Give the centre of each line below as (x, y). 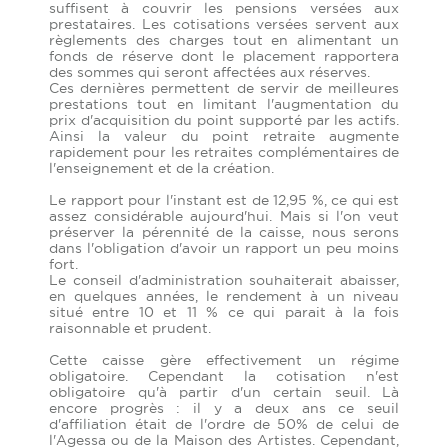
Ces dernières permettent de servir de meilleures (224, 88)
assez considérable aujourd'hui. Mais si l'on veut (224, 216)
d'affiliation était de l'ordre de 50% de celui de (224, 424)
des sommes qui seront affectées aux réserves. (209, 72)
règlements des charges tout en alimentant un (224, 40)
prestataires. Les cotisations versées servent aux (224, 24)
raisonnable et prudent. (130, 328)
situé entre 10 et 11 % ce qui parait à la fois (224, 312)
